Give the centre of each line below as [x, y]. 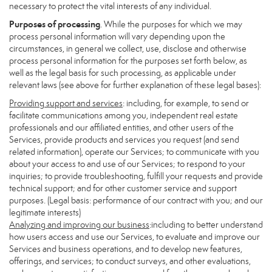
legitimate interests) [45, 212]
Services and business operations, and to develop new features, [126, 249]
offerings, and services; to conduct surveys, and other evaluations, [130, 261]
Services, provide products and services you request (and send [124, 140]
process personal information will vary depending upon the [117, 36]
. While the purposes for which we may [171, 24]
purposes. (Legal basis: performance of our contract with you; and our [136, 200]
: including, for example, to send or [186, 103]
